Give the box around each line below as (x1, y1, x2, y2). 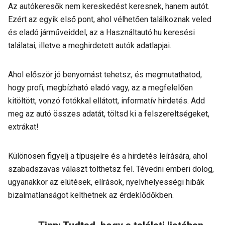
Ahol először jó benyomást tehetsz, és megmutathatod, (8, 70, 202, 79)
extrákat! (8, 122, 41, 132)
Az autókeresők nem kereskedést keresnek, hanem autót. (8, 2, 209, 11)
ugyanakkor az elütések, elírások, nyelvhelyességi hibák (8, 177, 204, 187)
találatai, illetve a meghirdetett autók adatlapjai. (8, 41, 173, 50)
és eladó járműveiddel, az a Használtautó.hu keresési (8, 28, 195, 37)
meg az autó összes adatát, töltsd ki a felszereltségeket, (8, 109, 209, 119)
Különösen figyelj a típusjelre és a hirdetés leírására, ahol (8, 151, 207, 161)
